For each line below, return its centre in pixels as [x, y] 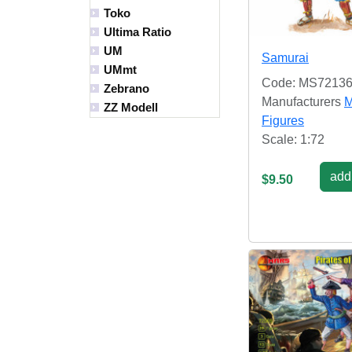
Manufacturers [303, 101]
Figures [283, 120]
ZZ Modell [131, 108]
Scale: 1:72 [293, 139]
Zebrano [126, 89]
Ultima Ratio [137, 32]
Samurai [285, 57]
